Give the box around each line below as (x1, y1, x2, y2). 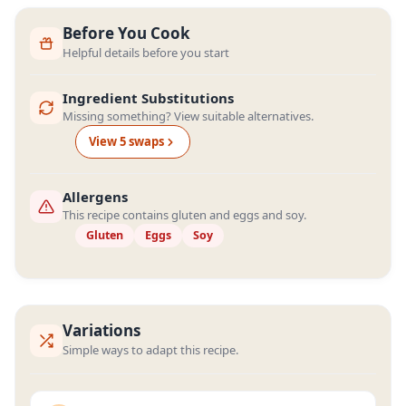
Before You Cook (63, 23, 190, 43)
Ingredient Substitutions (63, 89, 234, 107)
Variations (63, 320, 140, 341)
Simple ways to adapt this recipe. (63, 342, 238, 358)
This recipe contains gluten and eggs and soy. (63, 207, 306, 223)
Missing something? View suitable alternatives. (63, 108, 314, 124)
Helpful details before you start (63, 44, 229, 61)
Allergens (63, 188, 128, 206)
